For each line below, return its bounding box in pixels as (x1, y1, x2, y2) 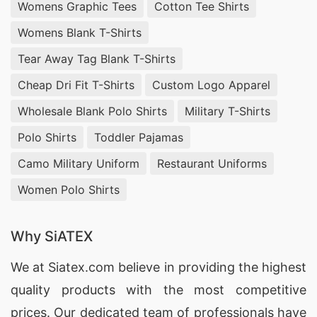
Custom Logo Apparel (152, 77, 270, 92)
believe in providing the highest (115, 260, 307, 275)
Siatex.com (48, 260, 115, 275)
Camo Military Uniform (18, 156, 139, 171)
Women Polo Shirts (18, 182, 120, 197)
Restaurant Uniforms (157, 156, 267, 171)
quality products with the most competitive (11, 282, 306, 297)
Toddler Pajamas (94, 129, 183, 144)
